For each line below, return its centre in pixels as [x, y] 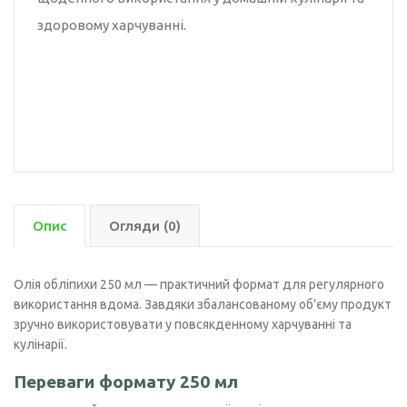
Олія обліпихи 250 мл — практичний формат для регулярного [199, 285]
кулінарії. [40, 345]
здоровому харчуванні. [112, 25]
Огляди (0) [145, 226]
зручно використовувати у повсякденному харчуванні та [183, 325]
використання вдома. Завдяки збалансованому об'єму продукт [203, 305]
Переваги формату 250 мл [126, 382]
